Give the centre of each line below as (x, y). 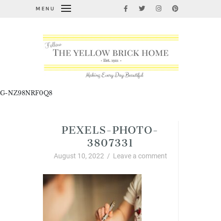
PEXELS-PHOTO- (110, 128)
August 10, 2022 (79, 156)
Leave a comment (140, 156)
